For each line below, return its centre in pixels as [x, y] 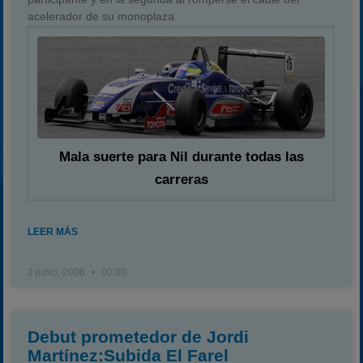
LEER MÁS [53, 232]
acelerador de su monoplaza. [103, 16]
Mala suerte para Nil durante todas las [181, 157]
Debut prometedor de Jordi [139, 337]
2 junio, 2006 [58, 272]
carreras [181, 180]
